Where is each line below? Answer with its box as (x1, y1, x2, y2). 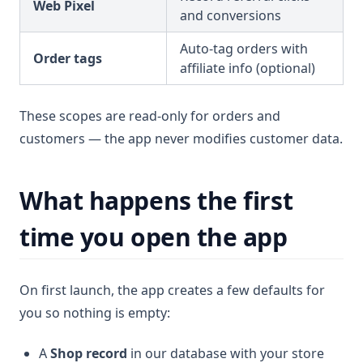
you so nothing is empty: (19, 304, 170, 322)
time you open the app (19, 220, 288, 254)
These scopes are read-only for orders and (19, 107, 280, 125)
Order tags (33, 49, 102, 67)
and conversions (180, 6, 281, 24)
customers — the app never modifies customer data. (19, 130, 343, 147)
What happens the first (19, 184, 293, 217)
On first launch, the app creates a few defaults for (19, 281, 325, 299)
